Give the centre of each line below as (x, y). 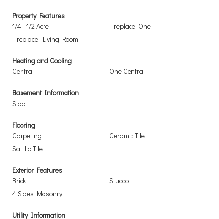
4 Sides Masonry (37, 193)
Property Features (38, 15)
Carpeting (27, 136)
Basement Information (45, 93)
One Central (127, 71)
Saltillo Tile (27, 148)
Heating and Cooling (42, 60)
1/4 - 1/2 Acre (31, 26)
